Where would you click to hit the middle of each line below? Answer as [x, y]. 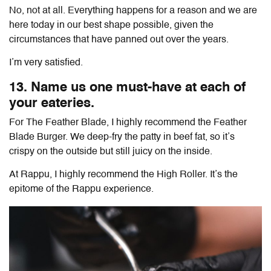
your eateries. [52, 103]
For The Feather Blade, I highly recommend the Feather [128, 122]
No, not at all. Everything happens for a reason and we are [133, 11]
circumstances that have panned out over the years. [120, 40]
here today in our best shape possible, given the [111, 25]
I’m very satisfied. [47, 63]
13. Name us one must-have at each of [127, 87]
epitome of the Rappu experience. [81, 189]
